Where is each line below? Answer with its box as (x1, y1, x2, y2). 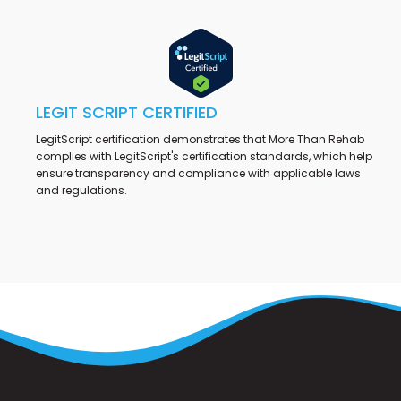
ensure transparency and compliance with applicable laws (36, 165, 361, 181)
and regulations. (36, 182, 127, 198)
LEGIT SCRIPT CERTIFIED (36, 100, 218, 124)
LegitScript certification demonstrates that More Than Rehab (36, 131, 364, 147)
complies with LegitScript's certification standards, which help (36, 148, 372, 164)
